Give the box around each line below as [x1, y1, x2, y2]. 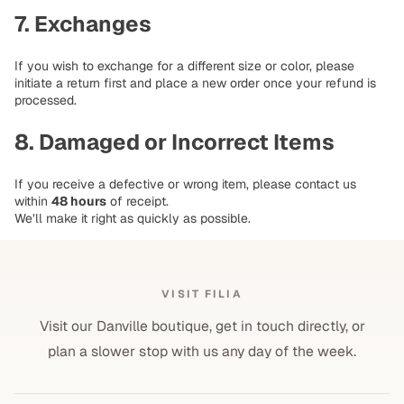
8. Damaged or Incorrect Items [14, 128, 335, 157]
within [14, 193, 51, 210]
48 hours [51, 193, 106, 210]
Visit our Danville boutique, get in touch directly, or [39, 317, 365, 336]
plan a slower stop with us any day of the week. [48, 342, 356, 362]
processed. [14, 92, 77, 109]
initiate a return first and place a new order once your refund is [14, 75, 376, 92]
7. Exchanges [14, 10, 151, 39]
